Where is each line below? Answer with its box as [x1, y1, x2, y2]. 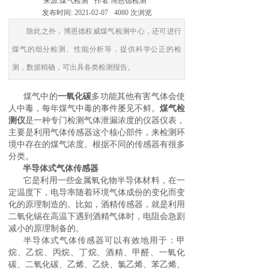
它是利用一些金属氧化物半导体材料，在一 [23, 176, 185, 185]
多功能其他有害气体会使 [91, 92, 186, 101]
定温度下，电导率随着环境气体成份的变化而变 [8, 188, 185, 197]
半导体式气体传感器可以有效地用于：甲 [23, 236, 185, 245]
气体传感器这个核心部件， [50, 128, 151, 137]
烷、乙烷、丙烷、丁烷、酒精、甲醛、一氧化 [8, 248, 185, 257]
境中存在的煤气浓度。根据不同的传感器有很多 [8, 140, 185, 149]
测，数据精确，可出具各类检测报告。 [12, 63, 134, 71]
